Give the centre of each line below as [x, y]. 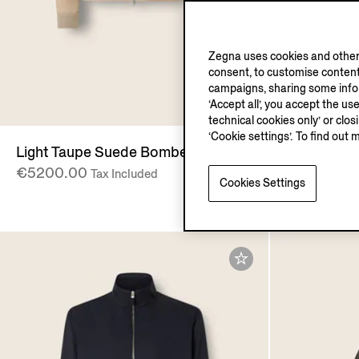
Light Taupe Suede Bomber [105, 153]
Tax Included [124, 174]
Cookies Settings [262, 183]
